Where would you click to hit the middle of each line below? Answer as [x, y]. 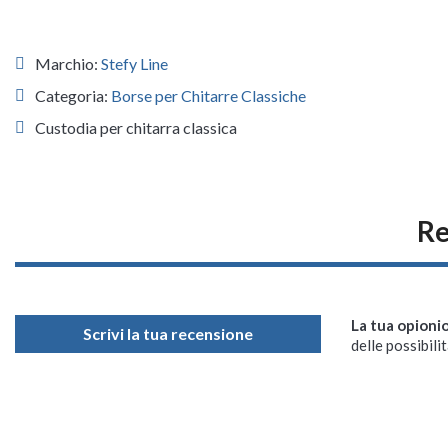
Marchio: [68, 63]
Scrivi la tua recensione [168, 333]
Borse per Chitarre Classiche [208, 95]
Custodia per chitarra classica [136, 127]
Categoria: [73, 95]
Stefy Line [134, 63]
